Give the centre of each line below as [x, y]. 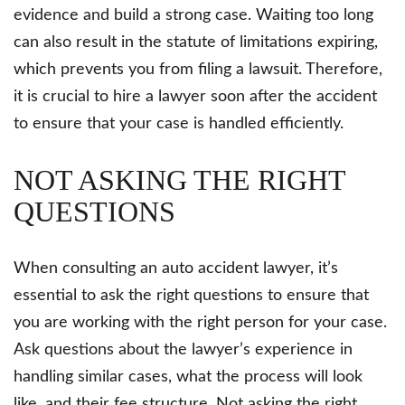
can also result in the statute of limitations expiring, [196, 42]
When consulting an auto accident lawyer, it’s [176, 268]
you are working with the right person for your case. [200, 322]
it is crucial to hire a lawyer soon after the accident [195, 96]
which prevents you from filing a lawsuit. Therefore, [198, 69]
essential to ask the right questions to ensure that [191, 295]
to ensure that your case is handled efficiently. [179, 123]
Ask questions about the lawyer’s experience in [183, 349]
